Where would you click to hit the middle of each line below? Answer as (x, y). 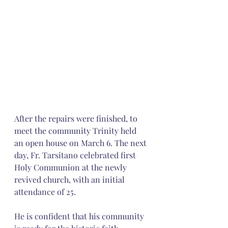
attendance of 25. (45, 191)
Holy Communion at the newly (72, 167)
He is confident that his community (80, 216)
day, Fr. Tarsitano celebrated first (76, 155)
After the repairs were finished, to (77, 118)
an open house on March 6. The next (81, 142)
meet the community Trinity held (76, 130)
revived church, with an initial (70, 179)
